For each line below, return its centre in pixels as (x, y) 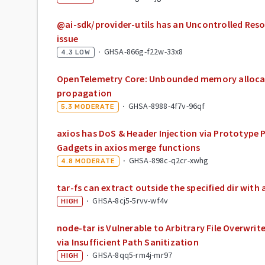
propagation (85, 93)
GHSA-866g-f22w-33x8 (143, 51)
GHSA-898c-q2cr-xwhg (169, 160)
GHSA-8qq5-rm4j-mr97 (132, 255)
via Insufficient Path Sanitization (128, 242)
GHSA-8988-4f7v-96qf (167, 106)
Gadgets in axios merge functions (129, 147)
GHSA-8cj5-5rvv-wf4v (130, 200)
